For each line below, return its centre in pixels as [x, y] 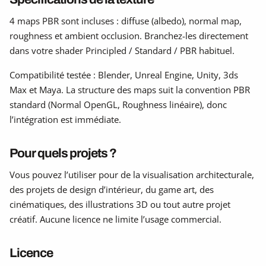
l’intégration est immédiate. [65, 119]
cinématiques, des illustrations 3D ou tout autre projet [120, 204]
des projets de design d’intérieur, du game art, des [112, 189]
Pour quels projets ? [63, 153]
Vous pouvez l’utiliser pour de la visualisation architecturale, [132, 174]
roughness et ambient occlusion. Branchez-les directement [129, 35]
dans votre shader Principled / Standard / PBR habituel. [122, 50]
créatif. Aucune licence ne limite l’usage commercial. [115, 219]
